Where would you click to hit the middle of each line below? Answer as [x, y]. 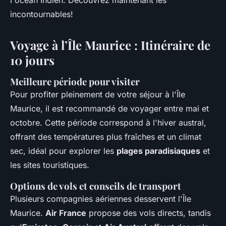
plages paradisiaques [158, 151]
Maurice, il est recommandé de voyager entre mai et [109, 109]
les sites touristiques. [50, 165]
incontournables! [42, 14]
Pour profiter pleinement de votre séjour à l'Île [98, 95]
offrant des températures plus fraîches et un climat [106, 137]
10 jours [32, 60]
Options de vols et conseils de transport [96, 186]
